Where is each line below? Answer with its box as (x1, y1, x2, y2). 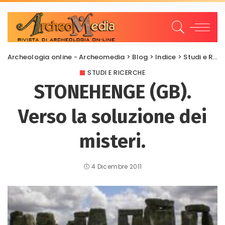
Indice (155, 52, 176, 62)
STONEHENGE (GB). (34, 80, 191, 103)
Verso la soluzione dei (18, 105, 207, 128)
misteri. (79, 130, 146, 153)
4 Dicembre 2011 (91, 162, 142, 171)
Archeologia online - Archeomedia (8, 52, 125, 62)
